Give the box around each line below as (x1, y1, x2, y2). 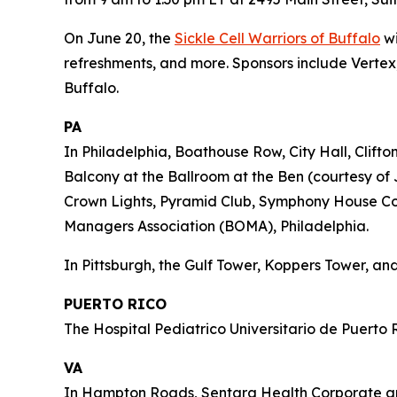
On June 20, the (64, 28, 175, 47)
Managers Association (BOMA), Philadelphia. (64, 216, 369, 235)
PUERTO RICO (64, 294, 167, 313)
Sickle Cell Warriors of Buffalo (175, 28, 380, 47)
